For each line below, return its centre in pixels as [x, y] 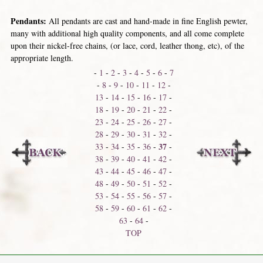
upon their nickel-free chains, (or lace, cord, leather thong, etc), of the [127, 45]
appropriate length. [42, 58]
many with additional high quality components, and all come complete [127, 33]
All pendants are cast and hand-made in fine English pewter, [147, 21]
